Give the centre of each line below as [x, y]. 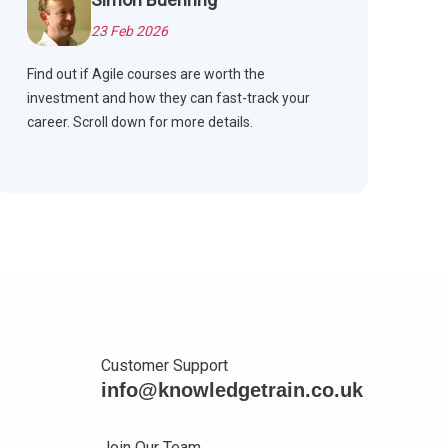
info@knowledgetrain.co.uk [232, 390]
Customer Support [165, 366]
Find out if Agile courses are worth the [145, 74]
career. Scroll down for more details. [139, 122]
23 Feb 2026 [129, 31]
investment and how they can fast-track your [168, 98]
